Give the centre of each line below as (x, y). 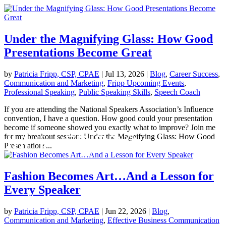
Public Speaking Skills (115, 92)
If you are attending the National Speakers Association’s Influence (109, 109)
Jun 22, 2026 (126, 211)
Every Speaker (42, 189)
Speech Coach (177, 92)
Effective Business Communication (163, 220)
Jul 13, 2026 (125, 74)
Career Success (194, 74)
